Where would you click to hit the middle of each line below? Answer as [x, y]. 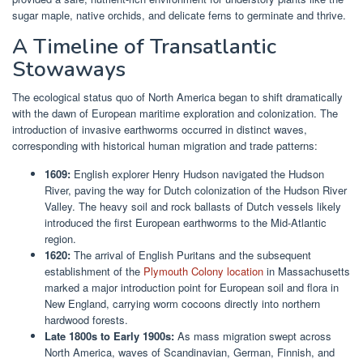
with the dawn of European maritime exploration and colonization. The [175, 113]
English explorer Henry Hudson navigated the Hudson [197, 174]
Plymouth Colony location [203, 271]
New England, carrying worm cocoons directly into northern [182, 304]
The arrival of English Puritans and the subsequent [191, 255]
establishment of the [94, 271]
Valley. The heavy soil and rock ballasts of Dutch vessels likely [193, 207]
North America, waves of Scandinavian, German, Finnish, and [190, 352]
